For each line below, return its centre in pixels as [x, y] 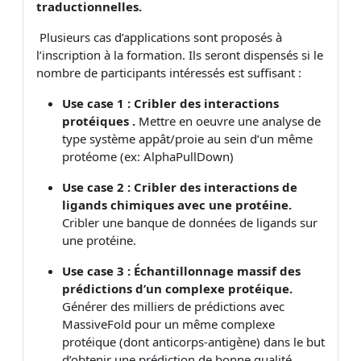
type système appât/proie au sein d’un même [187, 138]
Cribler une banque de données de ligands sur [190, 222]
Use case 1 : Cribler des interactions [170, 103]
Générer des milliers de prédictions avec [173, 306]
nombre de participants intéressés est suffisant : [170, 72]
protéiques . [100, 120]
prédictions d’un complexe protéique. [177, 288]
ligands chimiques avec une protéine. [177, 204]
